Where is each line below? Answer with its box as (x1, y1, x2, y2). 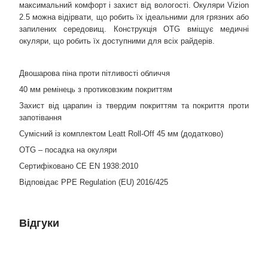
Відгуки (19, 217, 59, 229)
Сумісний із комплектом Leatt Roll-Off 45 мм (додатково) (19, 129, 223, 138)
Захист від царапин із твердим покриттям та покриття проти (19, 101, 249, 110)
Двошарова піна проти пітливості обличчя (19, 69, 170, 78)
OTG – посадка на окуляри (19, 145, 117, 154)
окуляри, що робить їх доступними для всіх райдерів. (19, 36, 215, 45)
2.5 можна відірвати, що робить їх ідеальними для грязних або (19, 13, 249, 22)
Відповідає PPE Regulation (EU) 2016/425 (19, 178, 168, 187)
